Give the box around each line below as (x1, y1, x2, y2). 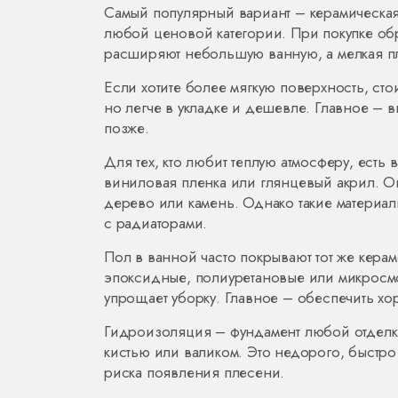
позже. (104, 117, 149, 139)
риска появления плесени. (104, 362, 285, 383)
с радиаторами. (104, 212, 208, 234)
